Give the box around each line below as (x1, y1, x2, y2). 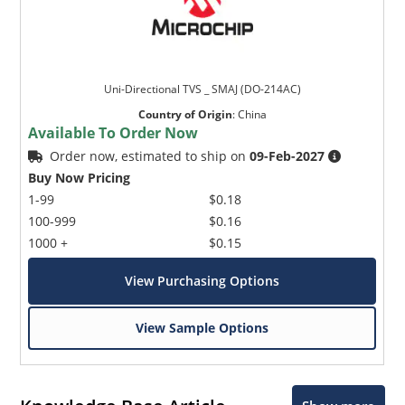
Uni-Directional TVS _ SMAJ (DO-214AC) (103, 81, 301, 98)
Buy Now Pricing (28, 169, 131, 187)
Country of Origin (137, 107, 232, 123)
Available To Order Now (28, 123, 199, 144)
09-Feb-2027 (250, 147, 325, 165)
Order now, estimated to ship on (50, 147, 250, 165)
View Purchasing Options (125, 272, 280, 290)
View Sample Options (136, 319, 269, 337)
